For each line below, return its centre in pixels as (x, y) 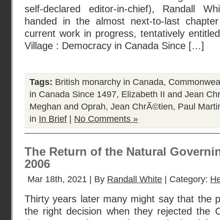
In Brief (53, 119)
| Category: (186, 179)
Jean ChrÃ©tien (142, 107)
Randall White (135, 179)
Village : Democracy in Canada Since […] (114, 46)
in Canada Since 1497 (73, 94)
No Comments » (106, 119)
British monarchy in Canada (109, 82)
